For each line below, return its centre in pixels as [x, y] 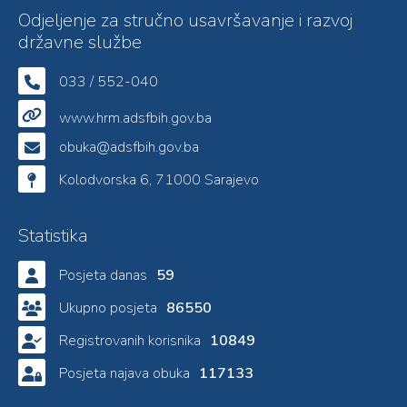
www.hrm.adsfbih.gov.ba [135, 118]
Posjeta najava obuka [124, 373]
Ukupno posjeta [108, 308]
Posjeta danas [103, 275]
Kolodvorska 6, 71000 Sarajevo [159, 180]
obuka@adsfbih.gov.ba [129, 147]
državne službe [80, 42]
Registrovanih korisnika [130, 341]
